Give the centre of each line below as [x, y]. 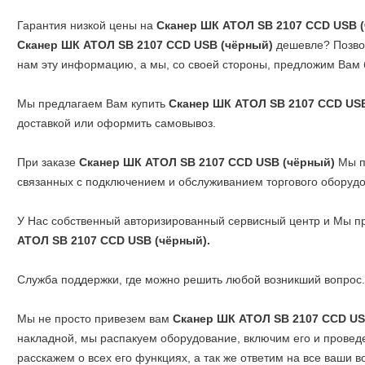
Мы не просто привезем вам [95, 319]
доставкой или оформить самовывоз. [117, 123]
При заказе [48, 163]
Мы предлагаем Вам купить [93, 104]
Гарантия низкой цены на [87, 26]
